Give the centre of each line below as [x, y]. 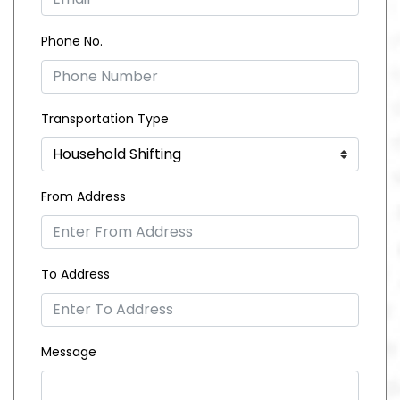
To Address [75, 275]
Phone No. [72, 42]
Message [69, 352]
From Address [83, 197]
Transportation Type [105, 119]
